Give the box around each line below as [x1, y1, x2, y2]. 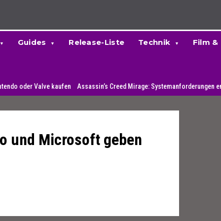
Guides [17, 37, 46, 47]
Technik [138, 37, 171, 47]
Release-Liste [69, 37, 125, 47]
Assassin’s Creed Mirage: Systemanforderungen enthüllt [44, 82, 206, 90]
